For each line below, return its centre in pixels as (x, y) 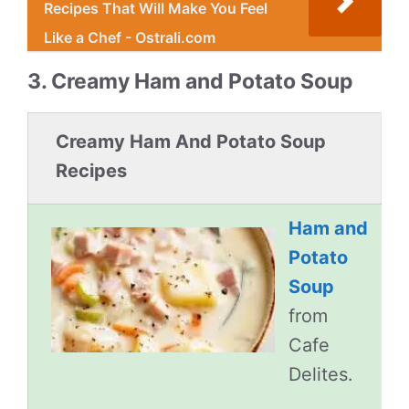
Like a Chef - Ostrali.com (130, 37)
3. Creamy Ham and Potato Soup (190, 81)
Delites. (321, 374)
